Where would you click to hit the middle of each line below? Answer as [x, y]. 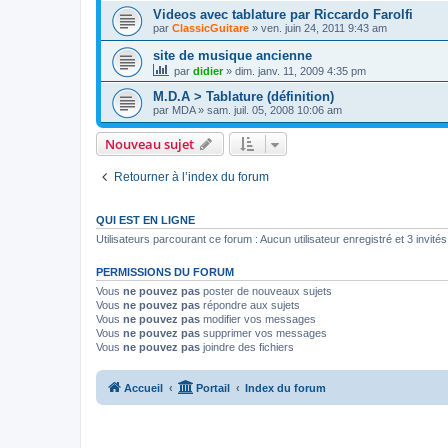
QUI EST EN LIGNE [145, 219]
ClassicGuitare [210, 27]
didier [208, 70]
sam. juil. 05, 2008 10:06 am [274, 109]
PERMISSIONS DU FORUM [165, 271]
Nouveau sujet [149, 143]
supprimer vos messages [263, 332]
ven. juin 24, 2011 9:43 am [324, 27]
